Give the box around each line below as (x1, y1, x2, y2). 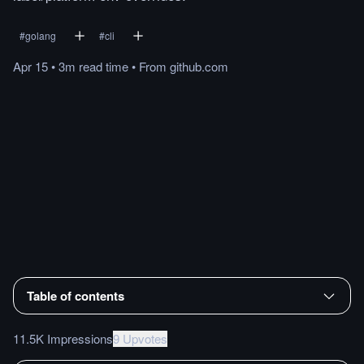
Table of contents (27, 286, 124, 305)
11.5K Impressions (13, 329, 113, 347)
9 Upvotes (113, 329, 167, 347)
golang (25, 28, 56, 42)
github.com (170, 58, 228, 75)
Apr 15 (13, 58, 48, 75)
